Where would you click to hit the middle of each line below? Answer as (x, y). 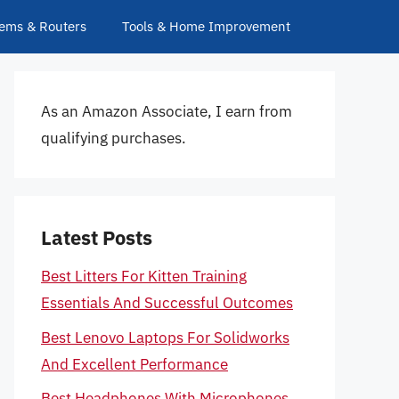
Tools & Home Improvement (206, 26)
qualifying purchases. (114, 138)
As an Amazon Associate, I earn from (167, 111)
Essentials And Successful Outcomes (167, 303)
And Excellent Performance (134, 364)
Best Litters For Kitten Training (144, 276)
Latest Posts (97, 237)
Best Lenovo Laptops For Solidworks (165, 337)
